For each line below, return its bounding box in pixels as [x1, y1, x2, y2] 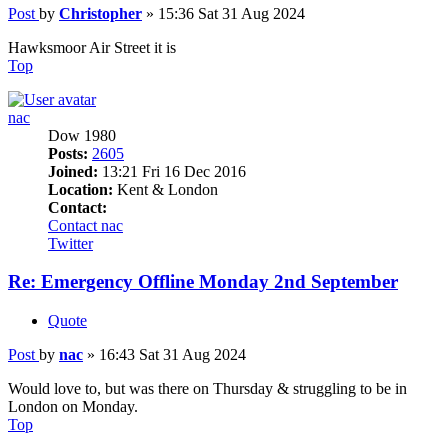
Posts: [48, 144, 88, 162]
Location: [48, 180, 113, 198]
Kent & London [113, 180, 218, 198]
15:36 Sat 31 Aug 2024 [158, 4, 305, 22]
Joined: [48, 162, 98, 180]
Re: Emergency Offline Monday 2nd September [8, 271, 398, 293]
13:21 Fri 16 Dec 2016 [98, 162, 246, 180]
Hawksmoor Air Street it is [8, 38, 176, 56]
